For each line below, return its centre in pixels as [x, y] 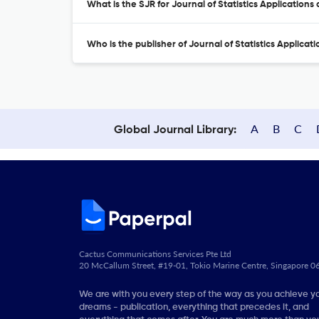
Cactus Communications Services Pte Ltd [155, 253]
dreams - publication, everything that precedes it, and [194, 307]
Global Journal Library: [175, 130]
